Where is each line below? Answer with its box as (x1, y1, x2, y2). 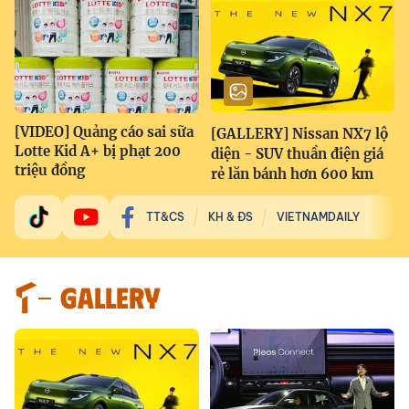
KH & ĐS (208, 209, 253, 224)
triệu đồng (15, 161, 85, 179)
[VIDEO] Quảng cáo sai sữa (15, 122, 194, 141)
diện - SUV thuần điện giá (210, 144, 383, 163)
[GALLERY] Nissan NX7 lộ (210, 124, 388, 142)
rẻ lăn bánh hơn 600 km (210, 164, 373, 183)
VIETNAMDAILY (277, 209, 360, 224)
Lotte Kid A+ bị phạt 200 (15, 142, 181, 160)
